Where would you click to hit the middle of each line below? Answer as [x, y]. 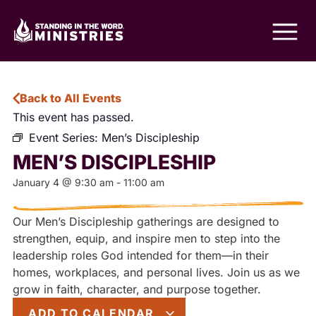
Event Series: [65, 138]
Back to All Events [71, 98]
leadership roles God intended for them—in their [141, 255]
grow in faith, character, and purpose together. [137, 289]
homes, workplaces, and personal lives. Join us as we [156, 272]
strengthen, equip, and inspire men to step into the [146, 238]
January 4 [36, 182]
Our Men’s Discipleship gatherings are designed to [146, 221]
